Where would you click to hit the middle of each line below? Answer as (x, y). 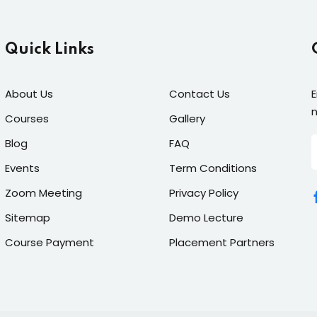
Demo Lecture (206, 218)
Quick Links (50, 50)
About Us (29, 94)
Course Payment (50, 242)
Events (23, 168)
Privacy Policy (203, 193)
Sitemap (28, 218)
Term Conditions (213, 168)
